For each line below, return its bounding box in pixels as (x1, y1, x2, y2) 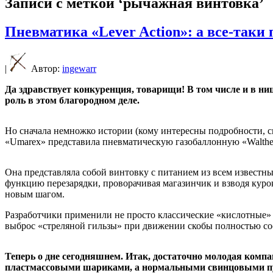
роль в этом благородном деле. (5, 94, 140, 105)
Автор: (29, 63, 62, 74)
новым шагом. (5, 188, 65, 199)
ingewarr (62, 63, 96, 74)
